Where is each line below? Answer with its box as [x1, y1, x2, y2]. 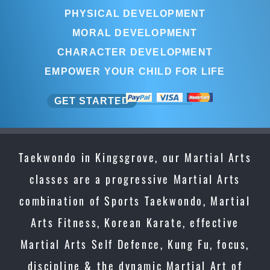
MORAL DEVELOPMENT [72, 27, 198, 38]
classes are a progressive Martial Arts [30, 171, 240, 187]
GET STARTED [54, 95, 130, 106]
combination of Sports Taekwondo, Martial [19, 193, 251, 209]
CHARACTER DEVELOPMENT [57, 46, 213, 57]
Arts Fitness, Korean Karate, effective [31, 215, 239, 230]
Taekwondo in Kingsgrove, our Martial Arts [18, 149, 252, 165]
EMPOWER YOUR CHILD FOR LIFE [45, 66, 225, 77]
